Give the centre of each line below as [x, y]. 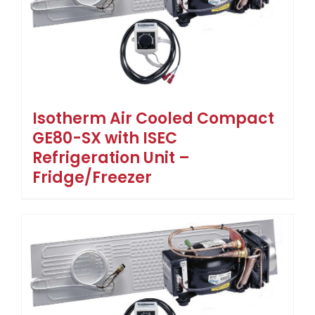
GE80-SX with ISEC [105, 138]
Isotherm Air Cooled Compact [153, 118]
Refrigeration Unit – [111, 157]
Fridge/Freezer [92, 177]
